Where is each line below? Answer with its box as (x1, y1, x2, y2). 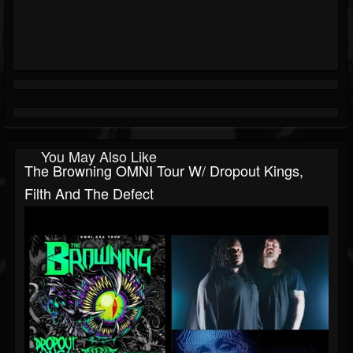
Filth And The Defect (24, 183, 154, 204)
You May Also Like (41, 146, 157, 167)
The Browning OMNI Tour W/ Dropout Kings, (24, 160, 303, 181)
